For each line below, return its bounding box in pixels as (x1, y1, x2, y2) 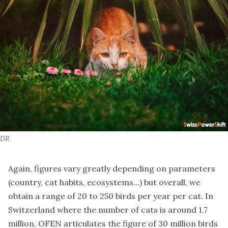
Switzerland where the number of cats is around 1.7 (8, 205, 208, 215)
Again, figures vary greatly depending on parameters (8, 163, 215, 174)
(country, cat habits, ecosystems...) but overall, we (8, 177, 201, 188)
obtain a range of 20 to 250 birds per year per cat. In (8, 191, 213, 202)
